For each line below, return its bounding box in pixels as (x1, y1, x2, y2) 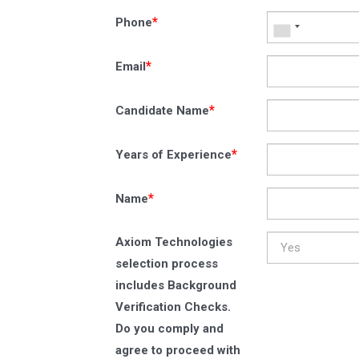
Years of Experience (115, 147, 232, 162)
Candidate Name (115, 103, 209, 118)
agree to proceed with (115, 342, 240, 357)
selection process (115, 256, 218, 271)
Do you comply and (115, 321, 224, 336)
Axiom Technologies (115, 234, 232, 249)
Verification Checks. (115, 299, 231, 314)
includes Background (115, 277, 236, 292)
